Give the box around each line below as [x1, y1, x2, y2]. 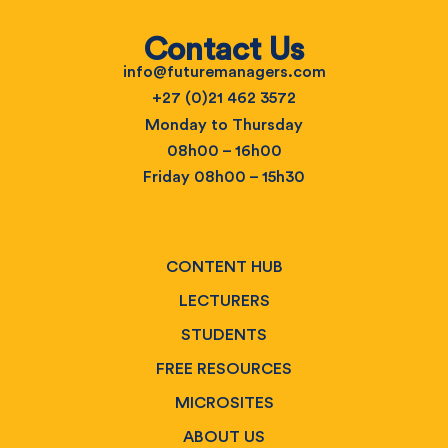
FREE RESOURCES [156, 360, 292, 377]
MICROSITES [174, 394, 274, 411]
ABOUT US [183, 428, 265, 445]
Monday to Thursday [145, 116, 303, 133]
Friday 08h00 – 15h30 [143, 169, 305, 186]
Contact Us [144, 33, 304, 66]
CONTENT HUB [165, 258, 283, 275]
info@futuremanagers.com [122, 63, 326, 80]
